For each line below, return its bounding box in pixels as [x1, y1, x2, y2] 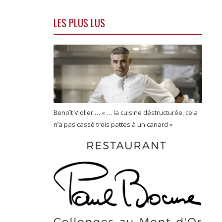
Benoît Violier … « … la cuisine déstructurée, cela [54, 108, 198, 117]
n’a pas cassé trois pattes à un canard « [54, 120, 174, 129]
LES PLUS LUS [54, 15, 105, 31]
